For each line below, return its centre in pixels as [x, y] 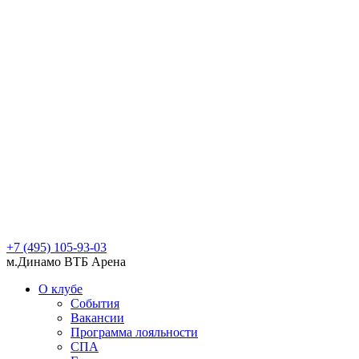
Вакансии [97, 318]
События [95, 303]
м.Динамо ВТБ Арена [66, 262]
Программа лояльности [134, 332]
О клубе [61, 289]
